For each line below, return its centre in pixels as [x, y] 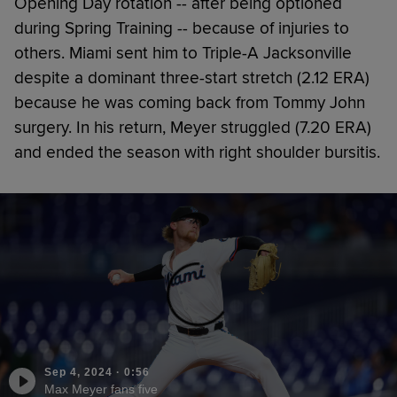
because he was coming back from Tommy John [190, 102]
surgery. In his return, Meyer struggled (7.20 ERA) [193, 127]
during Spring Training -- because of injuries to [182, 28]
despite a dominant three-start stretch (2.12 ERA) [192, 78]
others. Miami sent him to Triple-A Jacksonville [183, 53]
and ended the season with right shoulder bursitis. [197, 152]
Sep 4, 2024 [78, 372]
